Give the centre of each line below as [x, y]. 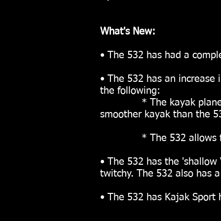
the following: [130, 91]
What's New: [128, 32]
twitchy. [117, 174]
